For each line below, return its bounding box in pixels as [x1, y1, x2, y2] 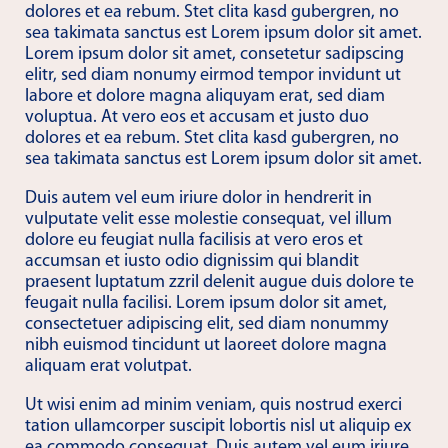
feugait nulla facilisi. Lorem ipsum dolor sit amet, [25, 294, 387, 313]
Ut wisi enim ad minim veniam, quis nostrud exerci [25, 396, 402, 415]
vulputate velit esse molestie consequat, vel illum [25, 210, 392, 229]
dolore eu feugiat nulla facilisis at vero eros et [25, 231, 363, 250]
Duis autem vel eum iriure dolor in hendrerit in [25, 189, 372, 208]
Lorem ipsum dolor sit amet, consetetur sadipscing [25, 45, 404, 64]
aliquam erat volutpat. [25, 357, 192, 376]
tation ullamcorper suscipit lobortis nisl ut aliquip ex [25, 417, 411, 436]
